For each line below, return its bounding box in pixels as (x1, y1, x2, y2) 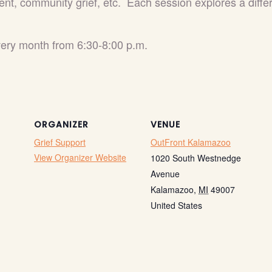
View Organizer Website (34, 151, 126, 163)
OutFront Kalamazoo (151, 136, 231, 148)
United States (151, 199, 202, 211)
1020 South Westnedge (151, 152, 241, 164)
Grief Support (34, 136, 86, 148)
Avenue (151, 168, 180, 180)
